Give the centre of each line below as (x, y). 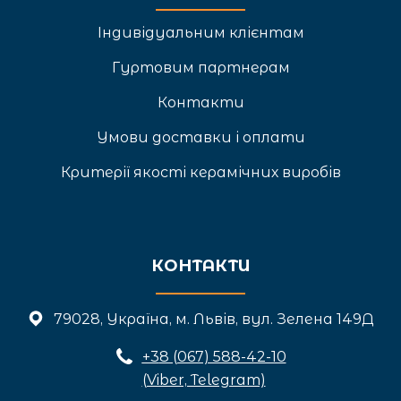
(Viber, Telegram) (204, 380)
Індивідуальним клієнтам (200, 32)
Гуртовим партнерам (200, 67)
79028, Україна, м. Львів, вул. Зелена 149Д (214, 319)
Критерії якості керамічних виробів (200, 172)
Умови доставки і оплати (200, 137)
